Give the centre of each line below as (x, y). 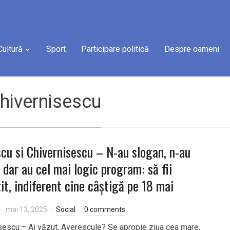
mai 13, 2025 (26, 209)
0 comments (105, 209)
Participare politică (115, 49)
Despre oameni (192, 49)
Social (66, 209)
